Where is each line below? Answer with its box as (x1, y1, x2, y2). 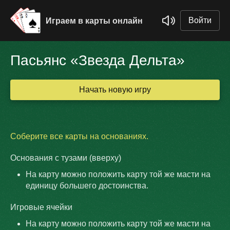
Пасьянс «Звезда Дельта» (10, 52, 185, 68)
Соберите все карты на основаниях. (10, 132, 148, 141)
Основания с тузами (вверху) (10, 154, 121, 162)
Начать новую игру (79, 85, 151, 94)
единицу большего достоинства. (26, 181, 148, 190)
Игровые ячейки (10, 203, 72, 212)
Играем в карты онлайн (45, 16, 143, 25)
